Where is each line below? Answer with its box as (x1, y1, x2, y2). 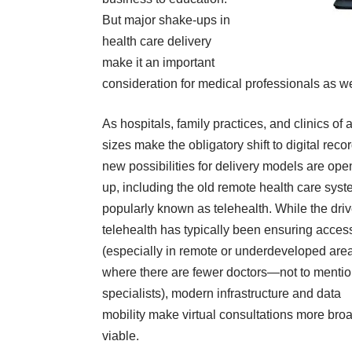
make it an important (102, 56, 214, 70)
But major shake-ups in (102, 13, 230, 27)
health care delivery (102, 35, 211, 49)
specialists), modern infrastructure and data (102, 287, 341, 301)
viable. (102, 329, 139, 343)
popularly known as (102, 202, 211, 216)
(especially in (102, 244, 176, 258)
